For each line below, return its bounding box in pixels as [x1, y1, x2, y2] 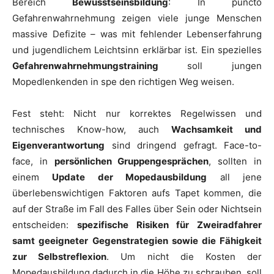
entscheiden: [12, 218, 77, 231]
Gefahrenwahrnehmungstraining [12, 59, 187, 72]
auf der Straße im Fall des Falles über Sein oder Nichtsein [12, 202, 262, 215]
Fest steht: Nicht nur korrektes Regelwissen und [12, 107, 262, 119]
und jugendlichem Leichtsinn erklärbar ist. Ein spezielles [12, 43, 262, 56]
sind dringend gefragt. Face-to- [105, 139, 262, 151]
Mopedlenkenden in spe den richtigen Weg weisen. [12, 75, 234, 87]
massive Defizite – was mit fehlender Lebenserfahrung [12, 28, 262, 40]
